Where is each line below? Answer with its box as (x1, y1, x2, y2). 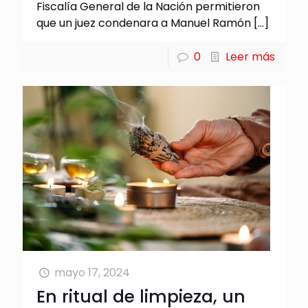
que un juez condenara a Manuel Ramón (36, 14, 251, 31)
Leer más (225, 48, 275, 65)
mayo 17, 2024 (54, 264, 131, 280)
